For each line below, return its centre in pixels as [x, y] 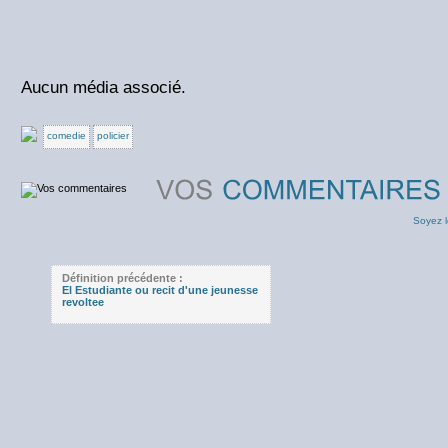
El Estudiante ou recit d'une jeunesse [160, 290]
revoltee [83, 302]
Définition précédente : [122, 278]
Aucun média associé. [103, 87]
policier [112, 135]
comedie [66, 135]
